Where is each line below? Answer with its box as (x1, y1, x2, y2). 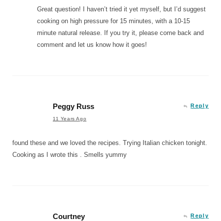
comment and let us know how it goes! (37, 40, 147, 48)
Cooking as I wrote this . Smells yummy (12, 150, 127, 158)
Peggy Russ (53, 102, 94, 110)
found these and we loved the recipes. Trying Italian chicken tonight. (12, 139, 207, 147)
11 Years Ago (53, 115, 87, 121)
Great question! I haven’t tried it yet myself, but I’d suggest (37, 5, 206, 13)
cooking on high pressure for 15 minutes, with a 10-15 (37, 17, 190, 25)
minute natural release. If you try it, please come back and (37, 29, 204, 37)
